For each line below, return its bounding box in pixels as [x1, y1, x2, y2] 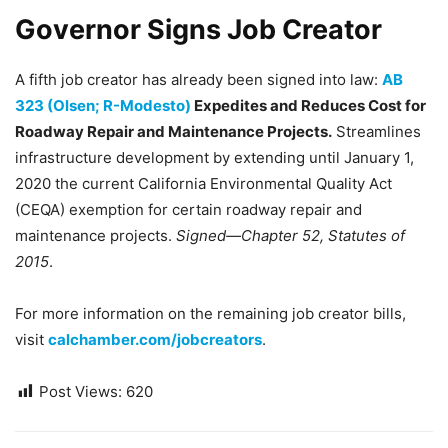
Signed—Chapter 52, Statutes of [176, 226, 405, 245]
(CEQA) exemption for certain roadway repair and [15, 200, 362, 219]
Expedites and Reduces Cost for [194, 96, 426, 115]
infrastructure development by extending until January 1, [15, 148, 414, 167]
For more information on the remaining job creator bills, [15, 304, 406, 323]
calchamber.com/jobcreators [48, 330, 262, 349]
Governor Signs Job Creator [15, 13, 382, 46]
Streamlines [332, 122, 421, 141]
